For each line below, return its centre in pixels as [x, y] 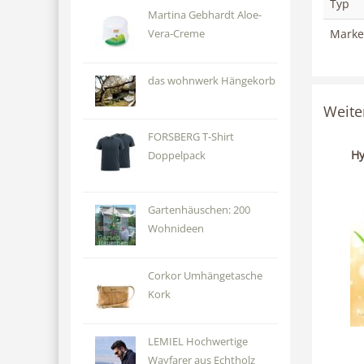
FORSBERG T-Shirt [191, 137]
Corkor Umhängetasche [205, 276]
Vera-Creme [176, 34]
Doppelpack [176, 156]
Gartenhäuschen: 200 [199, 210]
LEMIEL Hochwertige [197, 342]
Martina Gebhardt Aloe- [204, 15]
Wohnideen [175, 229]
